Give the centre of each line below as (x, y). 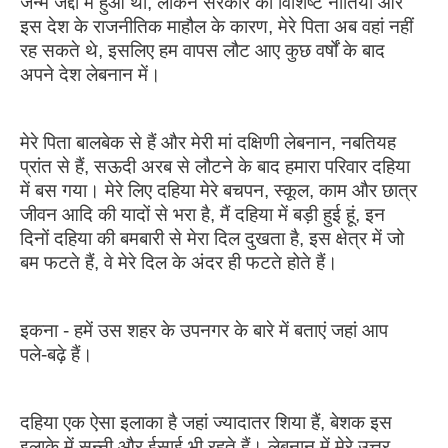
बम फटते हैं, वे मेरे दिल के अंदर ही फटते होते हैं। (179, 262)
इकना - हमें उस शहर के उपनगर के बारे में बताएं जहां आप (204, 330)
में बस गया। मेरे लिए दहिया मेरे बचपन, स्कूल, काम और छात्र (218, 190)
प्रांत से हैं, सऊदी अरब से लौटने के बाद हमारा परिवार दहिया (215, 166)
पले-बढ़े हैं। (56, 354)
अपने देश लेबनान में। (90, 74)
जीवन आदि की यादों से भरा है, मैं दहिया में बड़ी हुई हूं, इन (202, 214)
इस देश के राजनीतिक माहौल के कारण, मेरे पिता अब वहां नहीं (216, 26)
